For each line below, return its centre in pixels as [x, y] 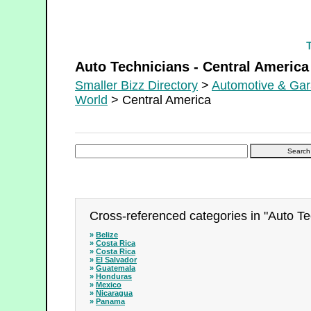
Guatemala [116, 268]
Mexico [109, 285]
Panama [110, 301]
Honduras [114, 276]
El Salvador [116, 260]
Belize [107, 235]
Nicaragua [114, 293]
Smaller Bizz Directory [136, 85]
